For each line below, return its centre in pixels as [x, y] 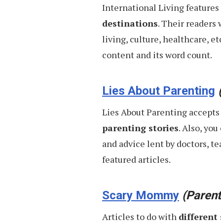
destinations [130, 23]
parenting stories [140, 128]
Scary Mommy [141, 195]
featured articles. [136, 159]
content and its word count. [157, 55]
